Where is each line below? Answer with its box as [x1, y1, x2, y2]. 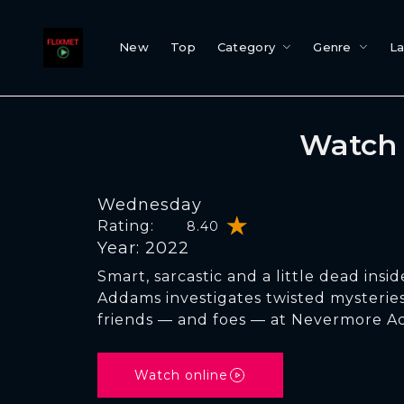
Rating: [97, 217, 154, 234]
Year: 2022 [97, 238, 189, 258]
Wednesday [97, 195, 202, 215]
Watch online [134, 367, 228, 383]
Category [216, 40, 276, 54]
